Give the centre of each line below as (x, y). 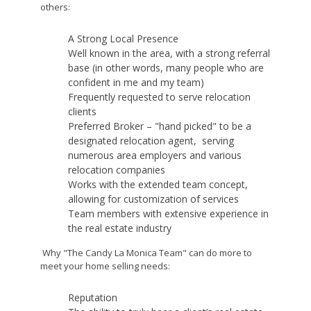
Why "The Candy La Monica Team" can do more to (146, 253)
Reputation (92, 297)
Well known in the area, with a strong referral (169, 53)
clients (82, 111)
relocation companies (116, 170)
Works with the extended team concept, (158, 184)
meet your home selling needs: (105, 266)
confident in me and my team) (136, 82)
